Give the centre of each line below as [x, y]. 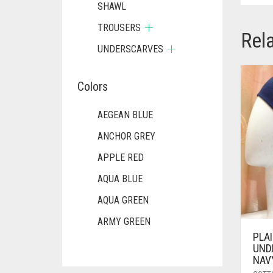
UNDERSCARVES [130, 49]
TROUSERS [119, 28]
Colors [93, 87]
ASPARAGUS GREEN [137, 264]
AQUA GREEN [123, 200]
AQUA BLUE [120, 179]
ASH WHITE [120, 243]
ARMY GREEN [124, 222]
